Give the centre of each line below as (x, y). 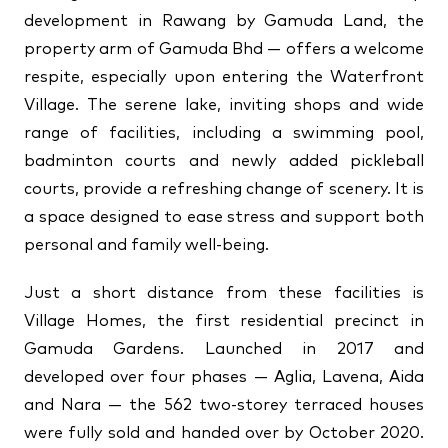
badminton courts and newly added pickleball (224, 161)
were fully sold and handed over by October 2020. (224, 433)
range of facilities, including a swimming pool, (224, 133)
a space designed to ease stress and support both (224, 217)
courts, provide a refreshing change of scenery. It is (224, 189)
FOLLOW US (223, 69)
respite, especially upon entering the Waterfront (224, 77)
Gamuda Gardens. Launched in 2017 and (224, 349)
